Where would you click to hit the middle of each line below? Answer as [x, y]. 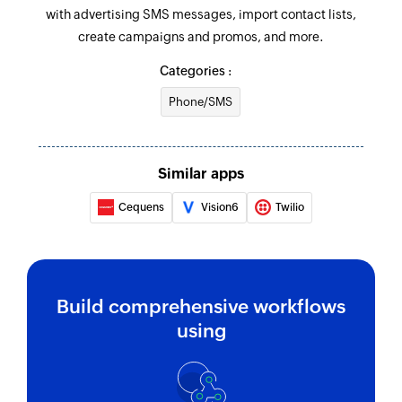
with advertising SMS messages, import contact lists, [201, 14]
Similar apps [201, 173]
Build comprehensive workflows [201, 306]
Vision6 [220, 207]
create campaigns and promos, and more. [201, 36]
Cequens [141, 207]
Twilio [290, 207]
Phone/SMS [201, 101]
